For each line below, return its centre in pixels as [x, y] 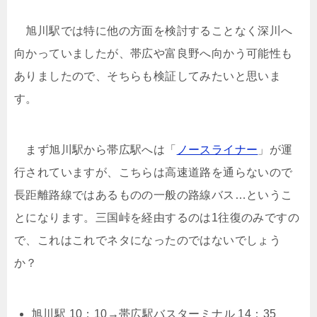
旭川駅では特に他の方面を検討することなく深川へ [154, 30]
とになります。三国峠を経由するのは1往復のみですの [157, 217]
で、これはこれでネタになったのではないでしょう [148, 240]
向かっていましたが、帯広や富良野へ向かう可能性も [154, 53]
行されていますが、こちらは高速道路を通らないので [154, 172]
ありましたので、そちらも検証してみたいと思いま [148, 76]
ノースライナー [217, 149]
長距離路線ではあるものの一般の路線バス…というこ [154, 195]
